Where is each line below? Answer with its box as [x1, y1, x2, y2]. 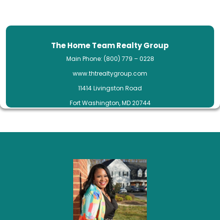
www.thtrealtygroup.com [73, 69, 147, 78]
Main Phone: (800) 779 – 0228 [66, 55, 154, 63]
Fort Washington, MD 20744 [69, 99, 151, 107]
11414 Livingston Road [78, 84, 142, 92]
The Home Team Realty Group [51, 40, 169, 51]
